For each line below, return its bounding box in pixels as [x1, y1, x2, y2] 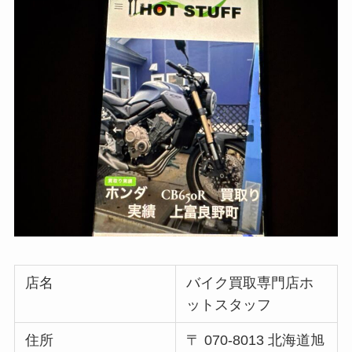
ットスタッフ [186, 297, 272, 313]
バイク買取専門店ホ [186, 275, 314, 291]
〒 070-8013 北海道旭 [186, 332, 325, 349]
